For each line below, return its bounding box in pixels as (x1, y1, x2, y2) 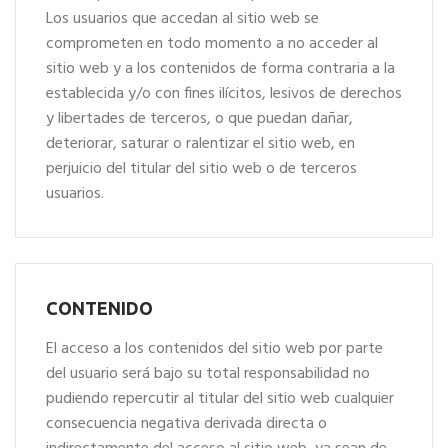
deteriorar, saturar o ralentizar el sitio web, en (46, 131, 355, 157)
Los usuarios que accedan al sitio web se (46, 6, 319, 32)
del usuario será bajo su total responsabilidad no (46, 361, 370, 387)
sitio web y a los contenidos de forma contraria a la (46, 56, 395, 82)
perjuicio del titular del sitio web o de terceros (46, 156, 357, 182)
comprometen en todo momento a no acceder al (46, 31, 378, 57)
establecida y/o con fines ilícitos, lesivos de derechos (46, 81, 402, 107)
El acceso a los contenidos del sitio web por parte (46, 336, 383, 362)
